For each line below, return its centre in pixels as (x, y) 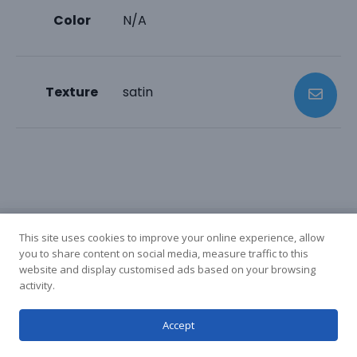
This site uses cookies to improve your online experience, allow (172, 237)
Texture (72, 92)
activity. (37, 285)
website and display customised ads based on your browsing (167, 269)
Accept (178, 325)
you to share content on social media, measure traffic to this (164, 253)
